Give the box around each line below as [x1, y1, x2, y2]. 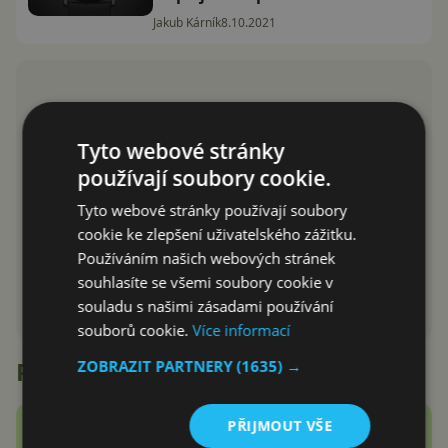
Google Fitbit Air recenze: [153, 416, 353, 439]
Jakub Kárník [153, 13, 221, 31]
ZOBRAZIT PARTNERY [77, 355, 237, 376]
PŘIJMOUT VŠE [227, 415, 333, 435]
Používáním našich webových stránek [77, 247, 336, 268]
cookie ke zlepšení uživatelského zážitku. [77, 223, 357, 244]
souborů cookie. [77, 319, 193, 340]
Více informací [192, 319, 291, 340]
